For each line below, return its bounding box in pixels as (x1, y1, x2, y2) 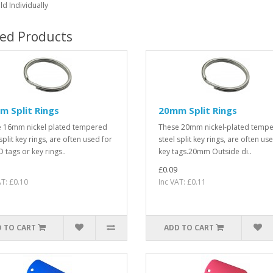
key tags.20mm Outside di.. (158, 146, 252, 157)
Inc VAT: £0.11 (158, 176, 206, 187)
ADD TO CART (164, 222, 214, 233)
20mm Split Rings (158, 104, 237, 116)
